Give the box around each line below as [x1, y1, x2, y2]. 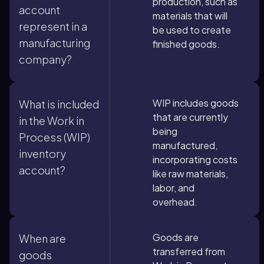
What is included [19, 97, 99, 111]
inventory [19, 147, 66, 160]
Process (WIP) [19, 130, 90, 144]
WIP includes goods [153, 97, 239, 109]
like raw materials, [153, 167, 228, 180]
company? [19, 52, 72, 66]
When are [19, 232, 66, 245]
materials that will [153, 9, 227, 22]
